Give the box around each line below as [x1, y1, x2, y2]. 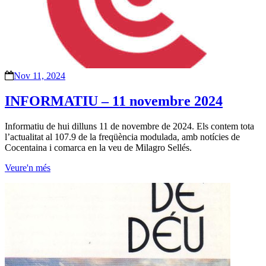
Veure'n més [5, 162, 50, 173]
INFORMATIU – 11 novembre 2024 [5, 93, 223, 109]
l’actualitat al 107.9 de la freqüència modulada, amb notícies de [5, 131, 240, 142]
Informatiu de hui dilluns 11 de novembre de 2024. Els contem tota [5, 121, 254, 131]
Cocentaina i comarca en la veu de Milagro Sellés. [5, 142, 192, 153]
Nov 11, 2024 [14, 70, 65, 81]
